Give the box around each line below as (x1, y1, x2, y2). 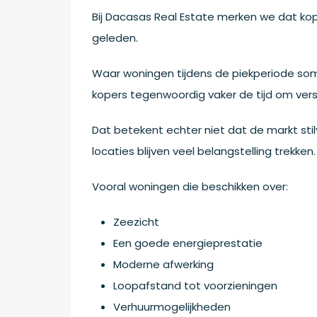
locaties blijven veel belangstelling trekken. (92, 143, 316, 158)
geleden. (92, 30, 138, 45)
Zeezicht (113, 214, 159, 229)
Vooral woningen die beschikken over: (92, 178, 288, 194)
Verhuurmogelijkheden (113, 299, 231, 314)
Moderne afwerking (113, 256, 214, 272)
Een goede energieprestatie (113, 235, 263, 250)
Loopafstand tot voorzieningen (113, 277, 277, 293)
